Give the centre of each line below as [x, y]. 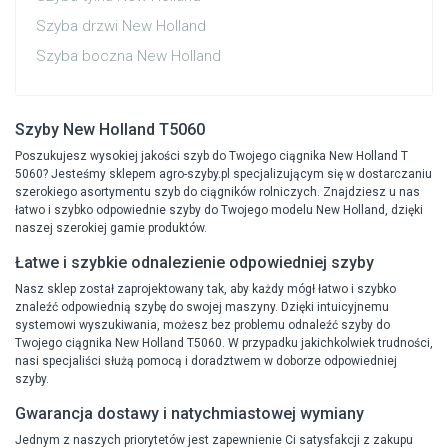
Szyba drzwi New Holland [121, 26]
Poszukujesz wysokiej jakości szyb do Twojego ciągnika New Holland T [211, 156]
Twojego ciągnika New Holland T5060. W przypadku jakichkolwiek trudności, [224, 343]
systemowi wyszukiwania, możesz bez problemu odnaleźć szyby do [202, 325]
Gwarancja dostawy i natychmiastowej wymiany [189, 414]
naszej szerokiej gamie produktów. [111, 228]
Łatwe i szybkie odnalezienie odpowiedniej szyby [194, 263]
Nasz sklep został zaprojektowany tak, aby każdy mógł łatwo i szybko [205, 289]
